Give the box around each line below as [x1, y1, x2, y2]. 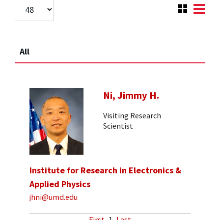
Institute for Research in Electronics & [29, 165, 181, 176]
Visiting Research [103, 110, 161, 120]
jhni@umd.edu [29, 192, 78, 202]
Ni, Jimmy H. [103, 89, 159, 102]
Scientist [103, 120, 133, 131]
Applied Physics [29, 178, 90, 190]
